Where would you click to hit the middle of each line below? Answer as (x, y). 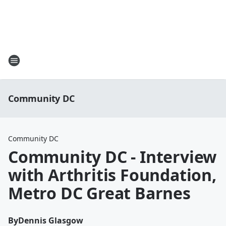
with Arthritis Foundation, (112, 175)
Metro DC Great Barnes (99, 193)
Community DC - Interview (112, 157)
